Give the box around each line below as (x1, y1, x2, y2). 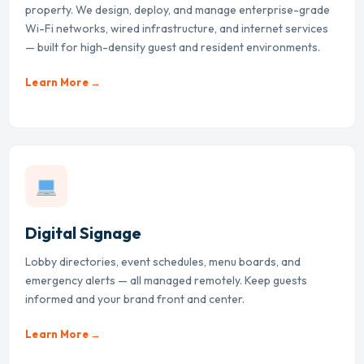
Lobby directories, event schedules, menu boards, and (25, 254, 301, 270)
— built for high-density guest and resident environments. (25, 40, 320, 55)
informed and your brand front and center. (25, 292, 245, 307)
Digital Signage (25, 223, 141, 244)
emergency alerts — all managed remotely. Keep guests (25, 273, 307, 288)
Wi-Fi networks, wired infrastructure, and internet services (25, 21, 328, 37)
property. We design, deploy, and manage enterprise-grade (25, 2, 330, 18)
